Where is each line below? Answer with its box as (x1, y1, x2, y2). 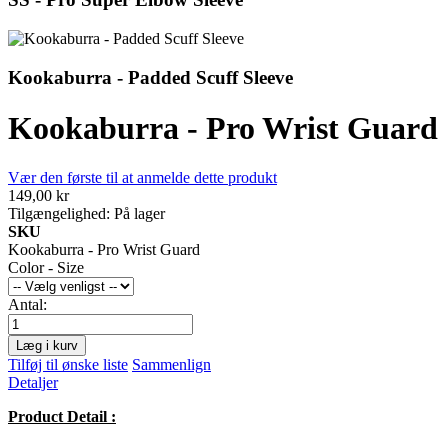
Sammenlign (132, 355, 211, 373)
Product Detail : (8, 407, 116, 425)
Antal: (8, 295, 47, 313)
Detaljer (8, 373, 58, 391)
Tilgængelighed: (8, 204, 110, 222)
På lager (114, 204, 165, 222)
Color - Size (8, 258, 84, 276)
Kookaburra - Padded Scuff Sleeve (8, 66, 293, 88)
